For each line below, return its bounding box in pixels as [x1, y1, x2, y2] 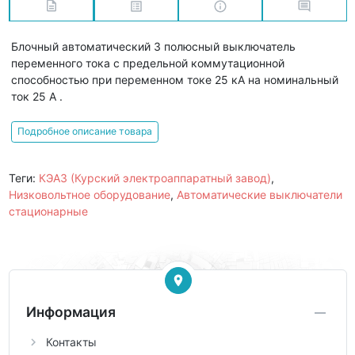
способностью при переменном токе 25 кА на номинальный [11, 72, 338, 86]
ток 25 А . [11, 89, 63, 103]
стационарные [8, 204, 88, 218]
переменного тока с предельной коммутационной [11, 55, 284, 70]
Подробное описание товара [17, 125, 152, 138]
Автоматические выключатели [176, 187, 342, 201]
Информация [25, 303, 116, 321]
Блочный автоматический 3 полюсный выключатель [11, 39, 296, 53]
